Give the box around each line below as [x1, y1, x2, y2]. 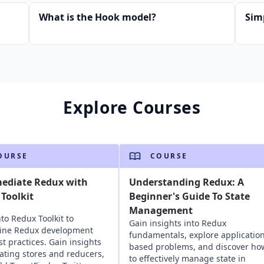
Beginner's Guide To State [128, 190, 250, 203]
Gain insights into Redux [128, 217, 226, 229]
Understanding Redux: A [128, 176, 244, 189]
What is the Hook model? [39, 11, 156, 24]
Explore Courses [63, 96, 201, 119]
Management [128, 204, 193, 217]
